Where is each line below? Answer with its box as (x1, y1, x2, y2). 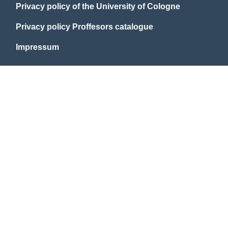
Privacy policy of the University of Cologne (16, 2, 180, 11)
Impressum (16, 43, 59, 51)
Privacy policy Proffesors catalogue (16, 22, 153, 31)
